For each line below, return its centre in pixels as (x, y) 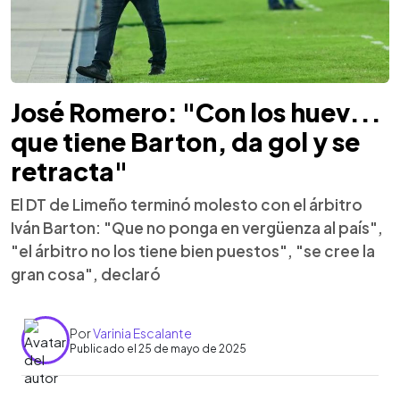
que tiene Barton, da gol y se (185, 142)
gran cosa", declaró (86, 275)
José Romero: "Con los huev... (196, 112)
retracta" (69, 171)
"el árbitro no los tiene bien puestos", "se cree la (193, 251)
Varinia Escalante (142, 333)
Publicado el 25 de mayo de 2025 (158, 348)
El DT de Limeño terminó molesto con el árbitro (187, 205)
